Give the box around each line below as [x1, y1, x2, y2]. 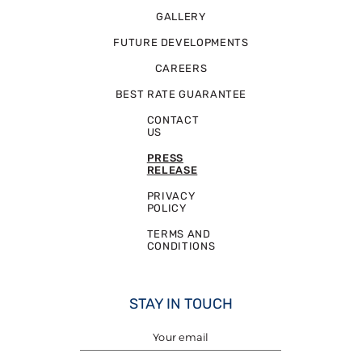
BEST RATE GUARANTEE [115, 87, 247, 100]
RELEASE [146, 163, 198, 176]
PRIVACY [146, 189, 196, 202]
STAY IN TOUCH [128, 294, 233, 313]
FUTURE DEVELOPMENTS [113, 36, 249, 48]
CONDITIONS [146, 239, 216, 252]
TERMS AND [146, 227, 211, 240]
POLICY [146, 201, 187, 214]
